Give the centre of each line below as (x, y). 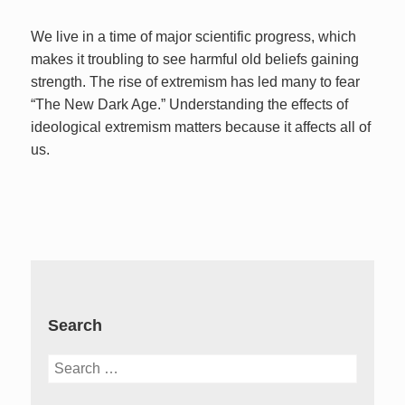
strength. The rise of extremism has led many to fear (196, 81)
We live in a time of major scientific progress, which (194, 36)
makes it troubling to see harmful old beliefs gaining (195, 59)
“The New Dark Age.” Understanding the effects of (190, 104)
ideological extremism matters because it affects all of (201, 127)
